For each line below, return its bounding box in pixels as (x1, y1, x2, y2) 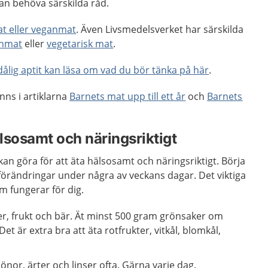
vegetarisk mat (47, 37, 114, 51)
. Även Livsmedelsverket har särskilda (76, 23, 244, 36)
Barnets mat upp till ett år (69, 90, 186, 103)
